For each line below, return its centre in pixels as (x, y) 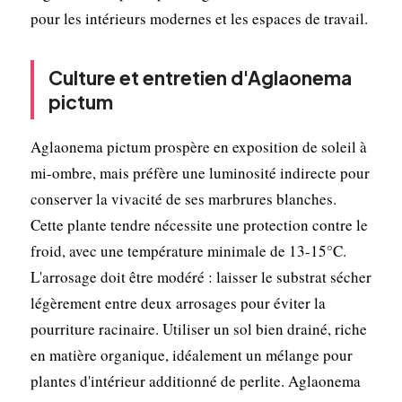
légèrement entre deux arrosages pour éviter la (178, 302)
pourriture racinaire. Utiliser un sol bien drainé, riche (198, 328)
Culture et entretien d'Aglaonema (200, 77)
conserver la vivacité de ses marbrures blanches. (183, 198)
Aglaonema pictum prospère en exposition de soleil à (198, 146)
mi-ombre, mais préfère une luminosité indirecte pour (200, 172)
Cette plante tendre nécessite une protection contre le (199, 224)
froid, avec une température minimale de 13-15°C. (188, 250)
